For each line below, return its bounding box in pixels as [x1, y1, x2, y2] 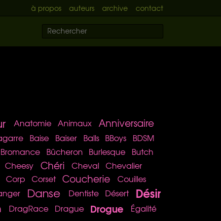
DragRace [9, 202, 49, 214]
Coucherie [62, 172, 110, 186]
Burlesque [89, 145, 126, 157]
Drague [54, 202, 84, 214]
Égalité [131, 202, 157, 214]
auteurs [69, 3, 94, 13]
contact [136, 3, 163, 13]
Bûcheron [46, 145, 83, 157]
